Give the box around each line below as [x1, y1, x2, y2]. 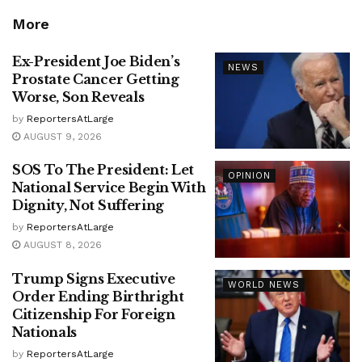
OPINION [227, 170, 271, 182]
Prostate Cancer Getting [12, 70, 179, 87]
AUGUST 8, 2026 [20, 239, 102, 251]
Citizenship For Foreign [12, 305, 175, 322]
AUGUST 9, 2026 [20, 130, 102, 142]
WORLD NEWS [227, 279, 300, 290]
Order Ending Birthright [12, 288, 184, 305]
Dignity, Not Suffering [12, 197, 164, 214]
